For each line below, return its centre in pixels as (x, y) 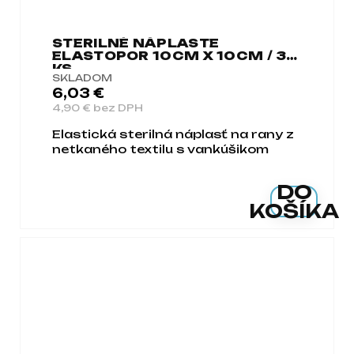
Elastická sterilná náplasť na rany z (173, 134)
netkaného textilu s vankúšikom (160, 149)
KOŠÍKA (294, 211)
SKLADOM (82, 78)
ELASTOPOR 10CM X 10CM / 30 (175, 56)
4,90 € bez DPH (98, 108)
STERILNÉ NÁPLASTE (136, 43)
